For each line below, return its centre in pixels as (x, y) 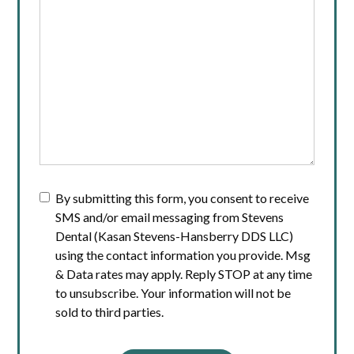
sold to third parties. (110, 312)
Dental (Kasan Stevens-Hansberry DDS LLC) (175, 236)
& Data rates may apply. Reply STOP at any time (184, 274)
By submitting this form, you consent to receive (183, 198)
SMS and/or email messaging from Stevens (170, 217)
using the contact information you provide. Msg (183, 255)
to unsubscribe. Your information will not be (173, 293)
